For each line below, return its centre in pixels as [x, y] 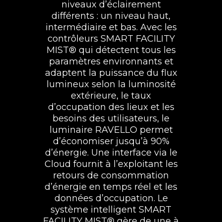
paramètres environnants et [111, 61]
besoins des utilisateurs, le [111, 118]
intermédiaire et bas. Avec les [111, 27]
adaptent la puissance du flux [111, 73]
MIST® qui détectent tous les [111, 50]
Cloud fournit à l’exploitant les [111, 164]
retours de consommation [111, 175]
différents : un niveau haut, [111, 16]
